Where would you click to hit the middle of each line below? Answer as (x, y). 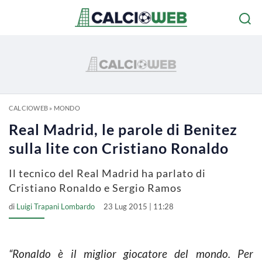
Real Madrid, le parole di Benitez (123, 129)
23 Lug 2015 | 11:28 (139, 206)
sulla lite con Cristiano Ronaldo (119, 148)
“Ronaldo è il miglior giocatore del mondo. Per (131, 254)
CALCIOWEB (28, 108)
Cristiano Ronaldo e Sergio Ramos (95, 188)
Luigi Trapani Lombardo (56, 206)
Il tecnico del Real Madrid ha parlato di (107, 173)
